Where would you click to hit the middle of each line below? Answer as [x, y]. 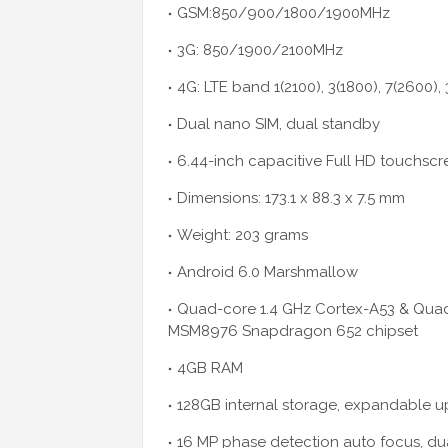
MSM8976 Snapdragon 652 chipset [293, 331]
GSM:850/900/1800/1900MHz [283, 13]
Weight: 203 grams [242, 235]
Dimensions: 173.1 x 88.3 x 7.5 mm [291, 198]
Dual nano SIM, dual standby [278, 124]
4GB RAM [210, 368]
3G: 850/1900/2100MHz [260, 50]
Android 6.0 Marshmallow [267, 272]
